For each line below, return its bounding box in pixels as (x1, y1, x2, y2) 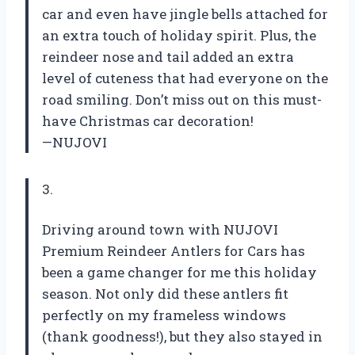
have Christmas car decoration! (42, 112, 254, 131)
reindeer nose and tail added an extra (42, 48, 294, 67)
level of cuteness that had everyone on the (42, 69, 328, 88)
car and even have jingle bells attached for (42, 5, 328, 24)
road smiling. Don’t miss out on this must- (42, 90, 322, 109)
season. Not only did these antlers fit (42, 284, 288, 303)
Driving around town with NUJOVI (42, 220, 278, 239)
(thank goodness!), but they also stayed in (42, 327, 323, 346)
